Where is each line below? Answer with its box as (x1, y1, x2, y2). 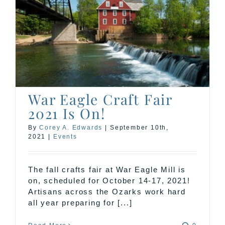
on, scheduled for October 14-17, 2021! (28, 176, 190, 185)
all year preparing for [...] (28, 198, 133, 207)
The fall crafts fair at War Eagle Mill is (28, 165, 186, 174)
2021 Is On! (28, 104, 105, 123)
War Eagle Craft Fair (28, 90, 172, 108)
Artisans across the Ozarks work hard (28, 187, 186, 196)
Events (53, 133, 77, 140)
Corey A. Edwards (39, 124, 103, 131)
